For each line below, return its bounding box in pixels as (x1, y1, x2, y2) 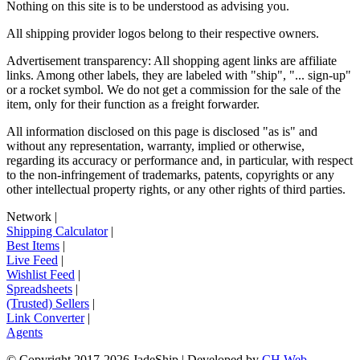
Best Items (6, 239, 59, 253)
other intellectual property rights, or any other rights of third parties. (6, 182, 346, 197)
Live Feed (6, 253, 58, 268)
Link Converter (6, 311, 84, 325)
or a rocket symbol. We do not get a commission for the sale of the (6, 83, 341, 97)
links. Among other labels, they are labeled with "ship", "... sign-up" (6, 68, 351, 83)
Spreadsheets (6, 282, 72, 297)
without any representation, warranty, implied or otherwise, (6, 139, 305, 153)
